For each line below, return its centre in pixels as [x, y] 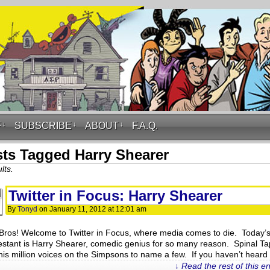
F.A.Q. [145, 126]
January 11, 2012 [78, 209]
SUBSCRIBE [43, 126]
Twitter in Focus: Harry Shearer [115, 196]
